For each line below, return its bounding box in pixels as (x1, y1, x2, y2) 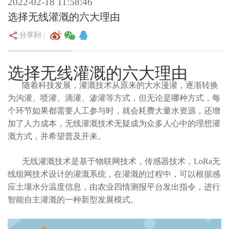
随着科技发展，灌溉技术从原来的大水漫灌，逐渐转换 (8, 81, 218, 89)
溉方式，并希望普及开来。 (8, 132, 106, 141)
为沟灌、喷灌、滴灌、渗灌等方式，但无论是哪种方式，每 (8, 94, 220, 102)
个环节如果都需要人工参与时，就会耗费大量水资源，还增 (8, 106, 220, 115)
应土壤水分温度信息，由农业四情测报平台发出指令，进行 (8, 182, 220, 191)
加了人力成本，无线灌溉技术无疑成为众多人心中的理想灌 (8, 119, 220, 128)
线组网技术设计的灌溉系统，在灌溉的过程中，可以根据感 (8, 170, 220, 178)
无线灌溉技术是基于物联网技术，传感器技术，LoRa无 (22, 157, 220, 166)
